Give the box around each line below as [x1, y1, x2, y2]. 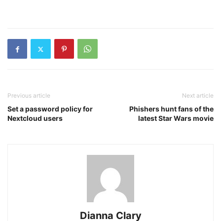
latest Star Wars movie [138, 114, 214, 122]
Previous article [7, 92, 50, 99]
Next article [182, 92, 214, 99]
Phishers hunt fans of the [129, 105, 214, 113]
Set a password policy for [7, 105, 93, 113]
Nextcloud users [7, 114, 63, 122]
